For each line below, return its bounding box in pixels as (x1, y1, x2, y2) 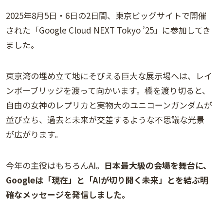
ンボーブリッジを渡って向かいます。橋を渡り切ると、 (6, 84, 210, 97)
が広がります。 (6, 128, 63, 141)
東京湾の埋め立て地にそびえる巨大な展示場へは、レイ (6, 70, 212, 82)
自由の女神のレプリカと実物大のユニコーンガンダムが (6, 99, 212, 111)
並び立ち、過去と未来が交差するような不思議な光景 (6, 113, 204, 126)
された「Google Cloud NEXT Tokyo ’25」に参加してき (6, 24, 211, 36)
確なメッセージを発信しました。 (6, 188, 130, 201)
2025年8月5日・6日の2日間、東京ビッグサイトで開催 (6, 9, 206, 22)
